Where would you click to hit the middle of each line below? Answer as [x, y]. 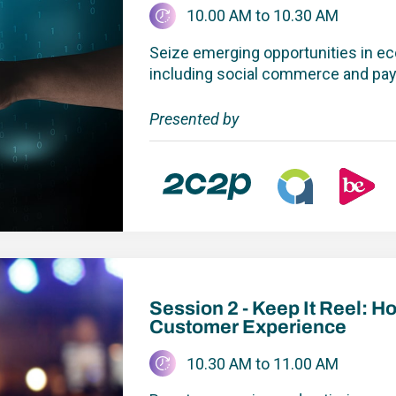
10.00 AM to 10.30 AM [263, 16]
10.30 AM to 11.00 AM [263, 363]
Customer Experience [247, 327]
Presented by [194, 118]
